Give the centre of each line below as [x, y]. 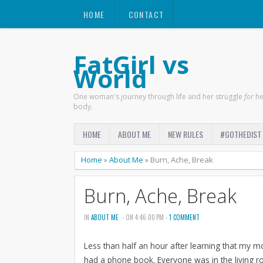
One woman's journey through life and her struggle [159, 97]
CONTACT [146, 14]
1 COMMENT [184, 217]
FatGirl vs [131, 64]
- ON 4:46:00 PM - [146, 217]
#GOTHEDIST [241, 134]
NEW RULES [186, 134]
